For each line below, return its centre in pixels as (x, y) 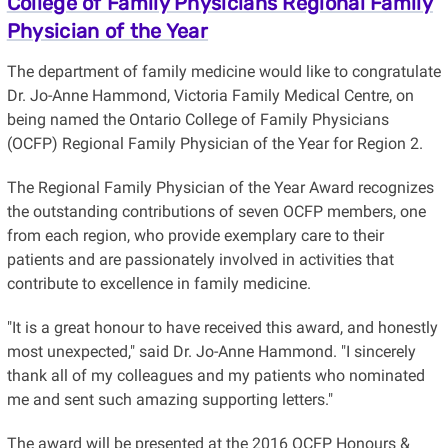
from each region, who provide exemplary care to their (195, 235)
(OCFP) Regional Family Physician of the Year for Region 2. (214, 143)
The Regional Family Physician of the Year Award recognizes (220, 187)
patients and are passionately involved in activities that (200, 259)
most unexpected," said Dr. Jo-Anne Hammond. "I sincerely (211, 351)
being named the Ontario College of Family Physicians (197, 119)
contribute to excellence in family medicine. (158, 283)
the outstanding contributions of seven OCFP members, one (216, 211)
